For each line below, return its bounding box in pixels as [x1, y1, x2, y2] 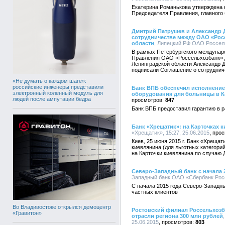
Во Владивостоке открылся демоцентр [13, 203, 111, 210]
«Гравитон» [13, 209, 42, 216]
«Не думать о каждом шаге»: [13, 77, 86, 84]
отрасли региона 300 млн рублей [132, 213, 223, 219]
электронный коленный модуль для [13, 89, 103, 96]
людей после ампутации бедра [13, 95, 91, 102]
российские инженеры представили [13, 83, 103, 90]
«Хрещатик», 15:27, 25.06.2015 [132, 130, 209, 136]
